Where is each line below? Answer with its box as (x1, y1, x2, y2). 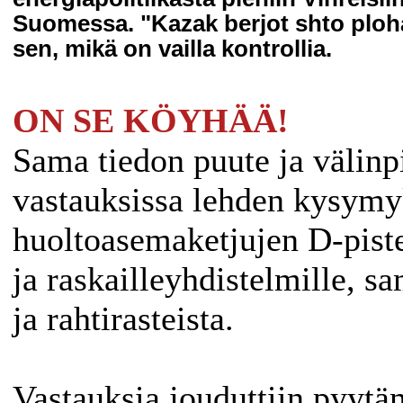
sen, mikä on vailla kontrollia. (13, 35, 332, 62)
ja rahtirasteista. (13, 300, 234, 337)
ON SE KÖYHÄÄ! (13, 102, 289, 139)
